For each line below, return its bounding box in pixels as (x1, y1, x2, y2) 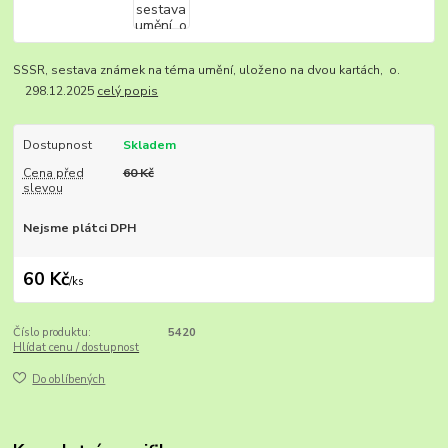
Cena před (22, 165, 84, 182)
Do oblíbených (32, 372, 106, 388)
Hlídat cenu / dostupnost (13, 339, 140, 355)
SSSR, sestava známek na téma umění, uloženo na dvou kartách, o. (13, 62, 434, 79)
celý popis (97, 83, 159, 100)
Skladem (122, 137, 176, 154)
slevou (22, 180, 63, 197)
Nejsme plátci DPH (22, 220, 136, 237)
